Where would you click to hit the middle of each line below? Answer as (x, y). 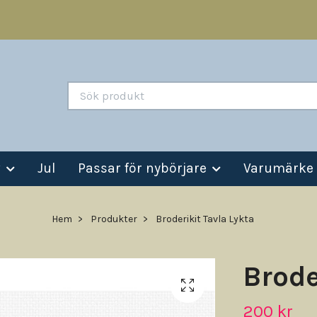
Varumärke (278, 168)
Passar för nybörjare (142, 168)
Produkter (114, 219)
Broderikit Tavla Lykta (204, 219)
